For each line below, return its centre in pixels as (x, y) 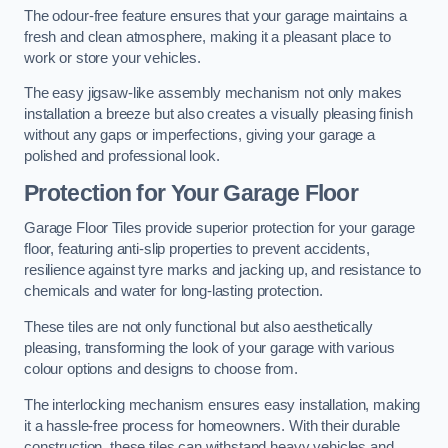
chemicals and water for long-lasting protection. (174, 291)
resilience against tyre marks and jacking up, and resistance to (222, 270)
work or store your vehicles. (112, 57)
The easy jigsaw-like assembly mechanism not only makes (213, 93)
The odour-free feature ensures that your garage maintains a (215, 15)
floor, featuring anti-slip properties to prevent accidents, (197, 249)
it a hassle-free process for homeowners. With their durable (212, 425)
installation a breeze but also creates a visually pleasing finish (218, 114)
